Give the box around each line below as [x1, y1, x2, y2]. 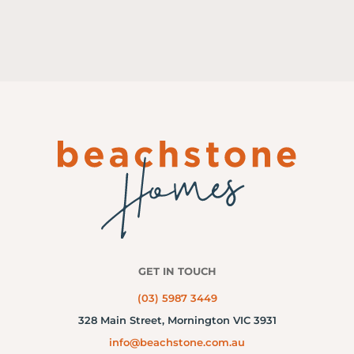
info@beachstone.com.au [109, 336, 245, 349]
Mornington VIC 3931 [167, 314, 277, 327]
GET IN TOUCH [137, 265, 217, 278]
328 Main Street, [77, 314, 168, 327]
